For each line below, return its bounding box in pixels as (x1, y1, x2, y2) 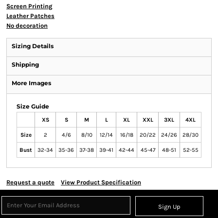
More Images (12, 79, 51, 87)
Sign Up (158, 203, 181, 211)
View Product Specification (61, 179, 141, 186)
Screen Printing (6, 2, 53, 10)
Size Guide (17, 103, 49, 110)
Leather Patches (6, 12, 54, 19)
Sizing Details (12, 42, 54, 50)
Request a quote (6, 179, 54, 186)
